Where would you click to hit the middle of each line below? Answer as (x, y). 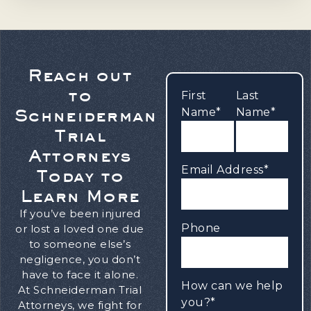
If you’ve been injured (80, 213)
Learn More (80, 195)
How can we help (232, 286)
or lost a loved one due (80, 228)
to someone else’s (80, 244)
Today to (80, 175)
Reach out (80, 75)
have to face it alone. (80, 274)
